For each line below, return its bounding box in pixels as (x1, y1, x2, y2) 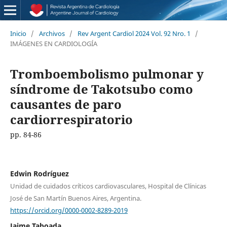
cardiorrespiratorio (10, 110, 133, 128)
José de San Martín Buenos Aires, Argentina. (10, 193, 141, 203)
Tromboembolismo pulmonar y (10, 65, 204, 82)
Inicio (10, 28, 26, 38)
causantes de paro (10, 95, 122, 112)
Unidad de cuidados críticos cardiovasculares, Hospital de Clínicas (10, 181, 206, 191)
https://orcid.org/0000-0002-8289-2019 (10, 205, 128, 215)
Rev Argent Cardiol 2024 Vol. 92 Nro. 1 (77, 28, 191, 38)
